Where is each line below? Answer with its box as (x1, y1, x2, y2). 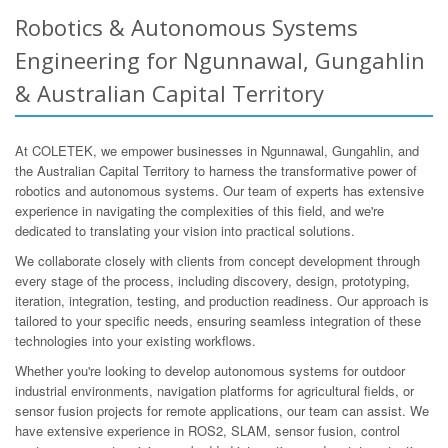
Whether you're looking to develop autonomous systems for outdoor (15, 360, 405, 380)
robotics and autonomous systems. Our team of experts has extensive (15, 180, 424, 200)
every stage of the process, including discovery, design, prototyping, (15, 270, 410, 290)
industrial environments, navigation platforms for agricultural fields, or (15, 380, 414, 400)
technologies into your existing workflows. (15, 330, 256, 350)
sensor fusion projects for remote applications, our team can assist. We (15, 400, 429, 420)
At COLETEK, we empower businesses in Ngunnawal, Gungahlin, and (15, 140, 419, 160)
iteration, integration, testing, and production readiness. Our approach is (15, 290, 429, 310)
